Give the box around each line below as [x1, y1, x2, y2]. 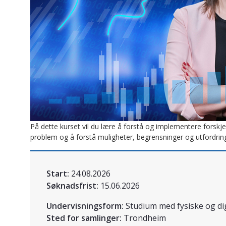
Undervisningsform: [46, 200, 124, 212]
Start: [46, 168, 69, 180]
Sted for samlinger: [46, 212, 122, 224]
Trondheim [124, 212, 166, 224]
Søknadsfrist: [46, 180, 98, 192]
